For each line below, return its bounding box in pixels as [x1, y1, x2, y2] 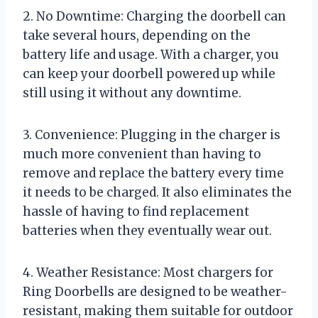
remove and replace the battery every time [23, 165, 284, 181]
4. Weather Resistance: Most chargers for [23, 264, 273, 280]
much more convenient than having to [23, 146, 261, 162]
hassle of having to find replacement [23, 203, 249, 219]
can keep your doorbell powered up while [23, 65, 275, 82]
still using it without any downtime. [23, 84, 241, 101]
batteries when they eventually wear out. [23, 222, 272, 238]
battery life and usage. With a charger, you [23, 46, 279, 62]
